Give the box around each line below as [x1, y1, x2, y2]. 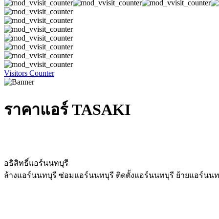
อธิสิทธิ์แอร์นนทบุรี [4, 158, 68, 167]
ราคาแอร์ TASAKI [4, 101, 131, 119]
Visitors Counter [4, 69, 54, 77]
